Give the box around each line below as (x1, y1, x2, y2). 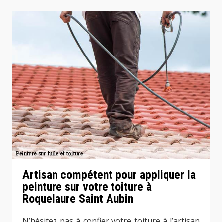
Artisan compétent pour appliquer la (22, 167, 196, 182)
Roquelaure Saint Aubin (22, 191, 133, 206)
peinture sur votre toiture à (22, 179, 152, 194)
